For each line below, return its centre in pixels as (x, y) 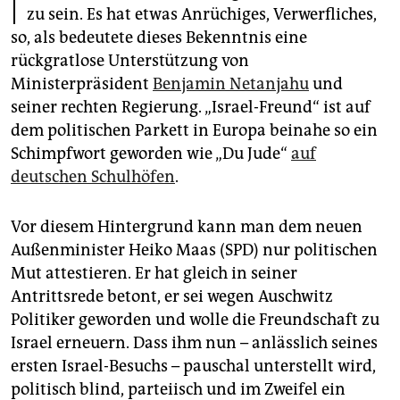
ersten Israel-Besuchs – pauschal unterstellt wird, (193, 366)
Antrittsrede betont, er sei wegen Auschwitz (172, 296)
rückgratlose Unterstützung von (130, 60)
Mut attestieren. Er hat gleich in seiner (154, 273)
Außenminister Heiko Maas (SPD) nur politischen (194, 250)
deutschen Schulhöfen (93, 176)
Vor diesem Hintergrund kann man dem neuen (187, 226)
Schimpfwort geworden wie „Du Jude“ (151, 153)
